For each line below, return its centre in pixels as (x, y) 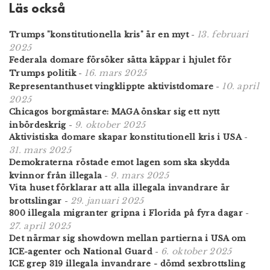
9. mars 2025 (140, 175)
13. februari (223, 34)
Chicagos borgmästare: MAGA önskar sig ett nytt (115, 111)
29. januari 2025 (107, 200)
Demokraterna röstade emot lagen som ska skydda (120, 162)
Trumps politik (43, 73)
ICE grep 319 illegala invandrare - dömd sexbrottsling (127, 263)
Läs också (37, 9)
